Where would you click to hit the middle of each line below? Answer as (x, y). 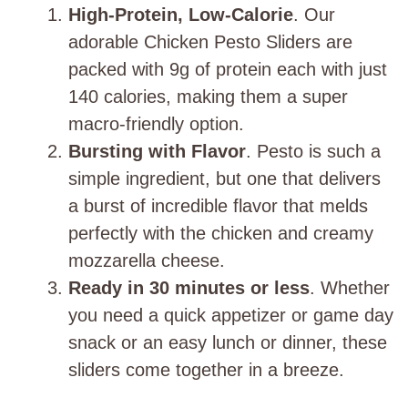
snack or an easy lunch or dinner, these (228, 343)
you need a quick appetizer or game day (231, 316)
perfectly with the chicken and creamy (221, 234)
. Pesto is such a (313, 152)
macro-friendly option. (156, 124)
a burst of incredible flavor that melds (218, 206)
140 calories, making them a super (208, 97)
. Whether (350, 288)
